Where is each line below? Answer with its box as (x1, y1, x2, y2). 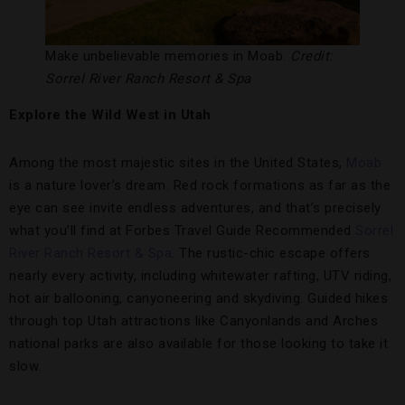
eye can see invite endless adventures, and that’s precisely (9, 200, 381, 217)
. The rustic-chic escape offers (172, 245, 371, 262)
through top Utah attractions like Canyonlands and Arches (9, 313, 378, 330)
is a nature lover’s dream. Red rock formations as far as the (9, 177, 391, 194)
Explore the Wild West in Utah (9, 107, 212, 124)
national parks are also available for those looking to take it (9, 335, 388, 353)
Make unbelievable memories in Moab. (45, 48, 290, 65)
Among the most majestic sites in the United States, (9, 155, 346, 172)
